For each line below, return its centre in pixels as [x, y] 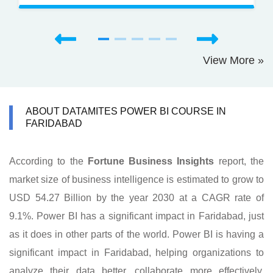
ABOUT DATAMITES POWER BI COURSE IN [126, 112]
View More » [233, 61]
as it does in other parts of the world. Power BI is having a [136, 235]
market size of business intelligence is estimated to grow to [136, 180]
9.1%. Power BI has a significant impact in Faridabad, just [136, 216]
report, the [239, 161]
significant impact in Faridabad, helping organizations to [136, 253]
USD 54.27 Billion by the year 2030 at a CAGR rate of [136, 198]
